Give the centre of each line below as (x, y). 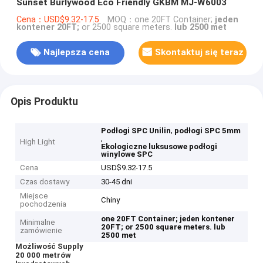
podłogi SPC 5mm (208, 131)
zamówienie (41, 231)
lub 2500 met (200, 27)
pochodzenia (43, 204)
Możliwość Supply (49, 247)
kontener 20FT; (48, 27)
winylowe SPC (127, 154)
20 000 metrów (43, 255)
